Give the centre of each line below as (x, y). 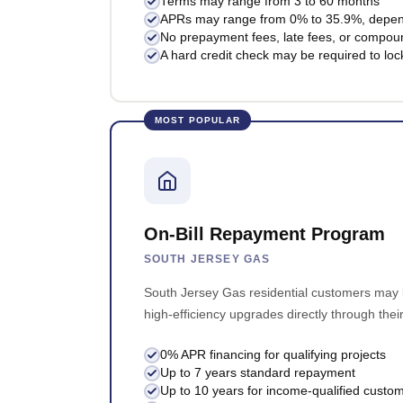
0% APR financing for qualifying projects (273, 355)
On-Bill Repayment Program (264, 234)
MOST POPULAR (197, 121)
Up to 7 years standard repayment (257, 373)
